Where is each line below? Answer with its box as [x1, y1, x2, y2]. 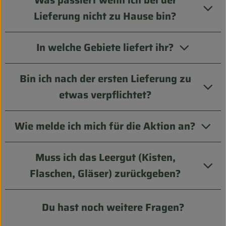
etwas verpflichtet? [59, 87, 152, 103]
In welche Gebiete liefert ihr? [36, 39, 174, 56]
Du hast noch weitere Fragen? [41, 199, 185, 216]
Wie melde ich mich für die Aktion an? [15, 118, 196, 135]
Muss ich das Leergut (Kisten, [35, 149, 176, 166]
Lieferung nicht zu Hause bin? [34, 8, 177, 25]
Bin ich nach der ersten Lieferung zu [19, 71, 191, 87]
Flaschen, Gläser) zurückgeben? [29, 165, 181, 182]
